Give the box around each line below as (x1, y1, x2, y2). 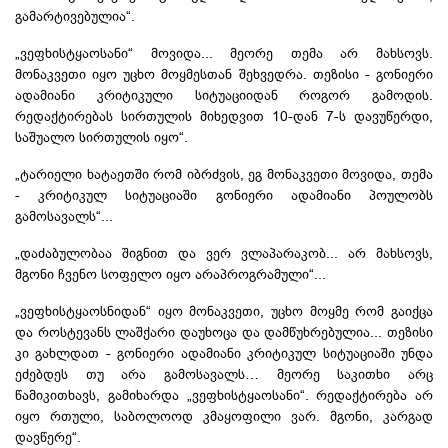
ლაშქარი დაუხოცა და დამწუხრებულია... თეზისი (110, 323, 434, 340)
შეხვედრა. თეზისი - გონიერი (232, 65, 434, 82)
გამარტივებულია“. (15, 7, 135, 24)
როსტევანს (37, 323, 111, 340)
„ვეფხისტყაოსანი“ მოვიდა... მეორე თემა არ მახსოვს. (15, 44, 433, 61)
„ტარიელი (15, 165, 87, 182)
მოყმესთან (161, 65, 233, 82)
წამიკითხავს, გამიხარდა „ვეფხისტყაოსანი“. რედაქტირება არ (15, 386, 433, 403)
